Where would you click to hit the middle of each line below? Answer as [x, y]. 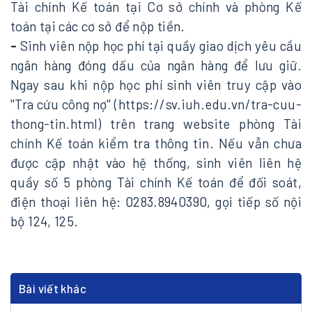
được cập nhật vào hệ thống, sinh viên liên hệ [156, 163]
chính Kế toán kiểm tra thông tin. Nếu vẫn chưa [156, 143]
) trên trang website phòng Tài [200, 124]
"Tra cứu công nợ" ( [64, 104]
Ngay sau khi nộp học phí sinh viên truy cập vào [156, 85]
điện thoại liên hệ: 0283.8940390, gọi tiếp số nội [156, 202]
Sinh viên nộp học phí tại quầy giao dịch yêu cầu [159, 46]
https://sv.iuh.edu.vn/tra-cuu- [210, 104]
